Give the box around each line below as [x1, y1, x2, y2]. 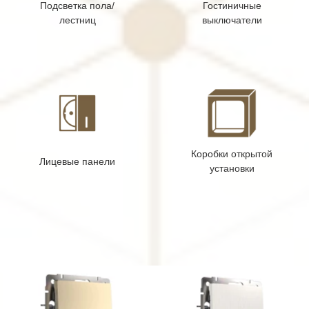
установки [209, 163, 255, 175]
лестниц [59, 14, 96, 26]
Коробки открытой [191, 148, 272, 160]
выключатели [201, 14, 262, 26]
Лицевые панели [39, 155, 115, 167]
